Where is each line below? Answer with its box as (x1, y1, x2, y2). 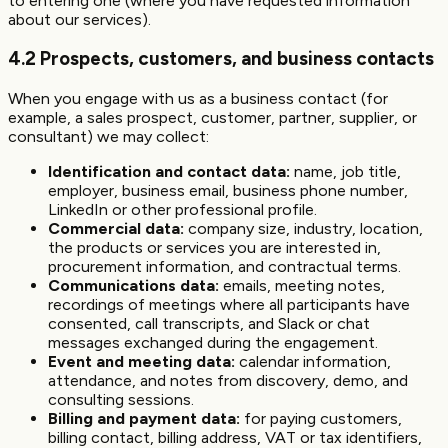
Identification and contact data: (48, 162, 290, 181)
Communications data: (48, 276, 219, 295)
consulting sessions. (48, 390, 194, 409)
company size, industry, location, (184, 219, 423, 238)
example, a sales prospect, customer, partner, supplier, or (8, 108, 417, 127)
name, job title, (290, 162, 401, 181)
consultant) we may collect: (8, 127, 209, 146)
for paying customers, (240, 409, 402, 428)
